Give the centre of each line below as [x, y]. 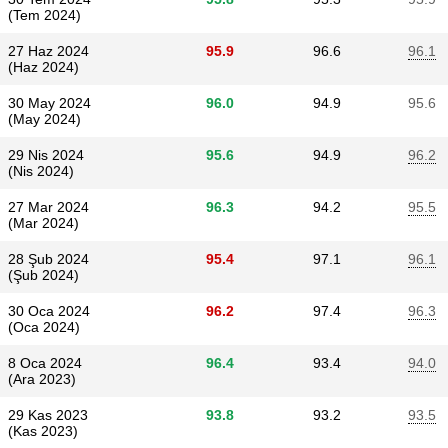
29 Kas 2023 [48, 415]
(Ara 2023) [42, 379]
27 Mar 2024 [48, 207]
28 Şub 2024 [48, 259]
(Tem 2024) [44, 15]
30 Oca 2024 [49, 311]
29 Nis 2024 [46, 155]
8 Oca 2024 [45, 363]
